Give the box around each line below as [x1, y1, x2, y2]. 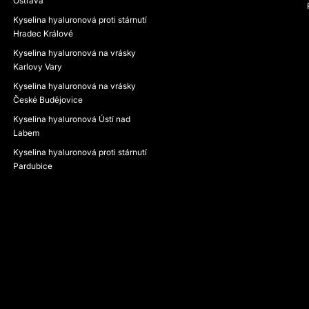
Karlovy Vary [13, 61, 62, 72]
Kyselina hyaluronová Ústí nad [13, 114, 130, 124]
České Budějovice [13, 94, 83, 105]
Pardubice [13, 161, 52, 171]
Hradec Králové [13, 28, 73, 39]
